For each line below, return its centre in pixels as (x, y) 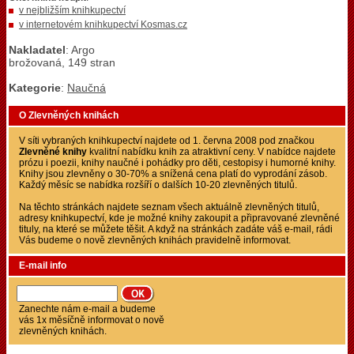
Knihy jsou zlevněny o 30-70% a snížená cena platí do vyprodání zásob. (173, 174)
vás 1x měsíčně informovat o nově (92, 320)
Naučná (87, 88)
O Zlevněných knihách (69, 115)
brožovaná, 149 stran (62, 62)
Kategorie (35, 88)
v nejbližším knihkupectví (72, 10)
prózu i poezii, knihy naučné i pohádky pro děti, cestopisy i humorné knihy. (177, 163)
